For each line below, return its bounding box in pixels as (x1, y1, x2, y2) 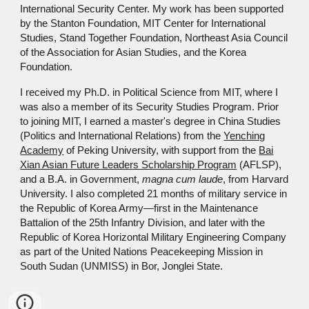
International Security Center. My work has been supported (20, 3, 284, 15)
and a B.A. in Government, (20, 174, 143, 186)
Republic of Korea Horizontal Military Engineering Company (20, 232, 287, 243)
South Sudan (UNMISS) (20, 261, 129, 272)
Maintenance (197, 203, 259, 215)
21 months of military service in (144, 188, 288, 200)
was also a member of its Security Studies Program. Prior (20, 101, 279, 113)
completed (97, 188, 145, 200)
